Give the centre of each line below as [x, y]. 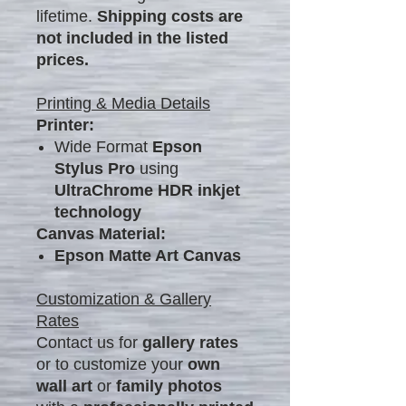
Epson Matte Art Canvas [148, 255]
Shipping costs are [170, 16]
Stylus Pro [95, 168]
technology [98, 212]
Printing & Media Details [123, 103]
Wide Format [103, 146]
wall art [64, 386]
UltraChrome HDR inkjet [147, 190]
